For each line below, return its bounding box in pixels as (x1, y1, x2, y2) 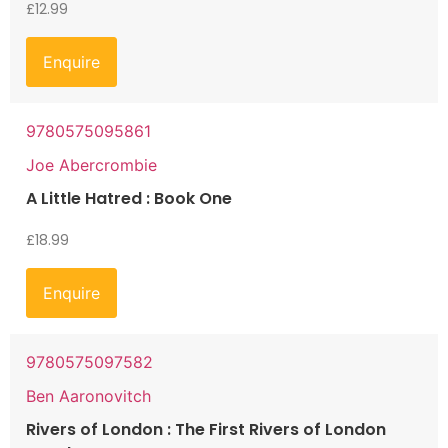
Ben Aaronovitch (26, 385, 151, 406)
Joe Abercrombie (26, 154, 157, 175)
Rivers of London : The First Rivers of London (26, 417, 386, 441)
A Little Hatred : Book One (26, 186, 232, 210)
